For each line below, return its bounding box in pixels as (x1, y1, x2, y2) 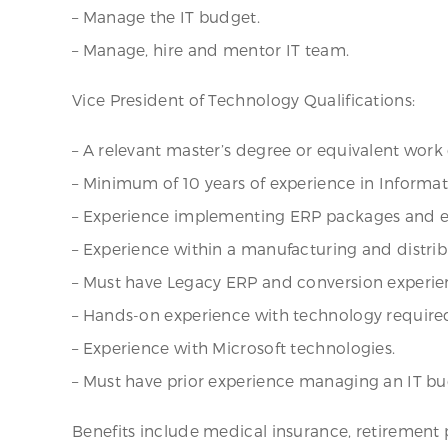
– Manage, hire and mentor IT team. (72, 40, 350, 59)
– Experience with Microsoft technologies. (72, 338, 396, 357)
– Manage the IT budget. (72, 7, 260, 26)
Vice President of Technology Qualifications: (72, 90, 416, 109)
